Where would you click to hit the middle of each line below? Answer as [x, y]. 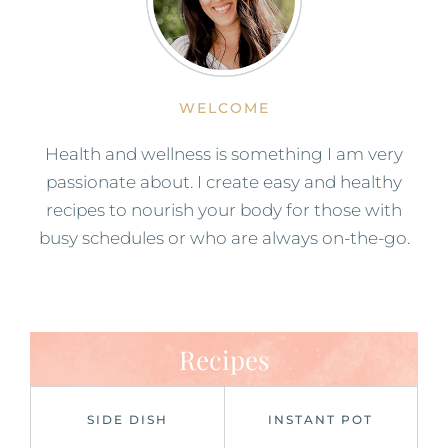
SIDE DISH [127, 419]
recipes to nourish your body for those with [224, 209]
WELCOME [224, 107]
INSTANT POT [321, 419]
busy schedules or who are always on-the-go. [224, 237]
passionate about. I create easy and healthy [224, 181]
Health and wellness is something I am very [224, 153]
